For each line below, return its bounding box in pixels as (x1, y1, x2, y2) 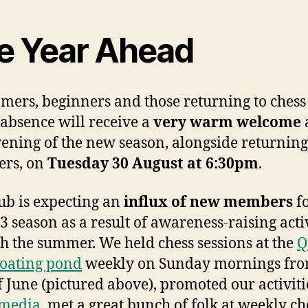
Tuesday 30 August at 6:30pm (47, 154, 258, 173)
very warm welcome (150, 113, 301, 132)
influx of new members (124, 192, 293, 212)
